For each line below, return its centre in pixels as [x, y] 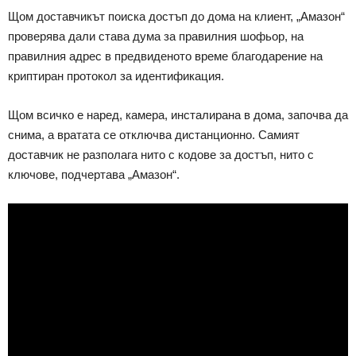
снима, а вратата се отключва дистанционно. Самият [154, 134]
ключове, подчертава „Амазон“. [94, 174]
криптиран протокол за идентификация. [116, 75]
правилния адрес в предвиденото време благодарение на [165, 56]
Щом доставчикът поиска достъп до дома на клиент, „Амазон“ [176, 16]
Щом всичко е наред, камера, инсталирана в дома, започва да [178, 114]
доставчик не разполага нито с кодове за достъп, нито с [161, 154]
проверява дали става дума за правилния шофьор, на [156, 36]
